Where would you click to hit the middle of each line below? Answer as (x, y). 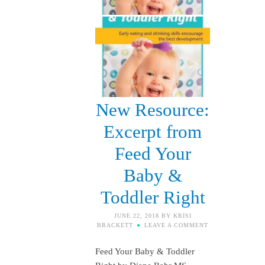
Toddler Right (153, 198)
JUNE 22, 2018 (136, 216)
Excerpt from (153, 132)
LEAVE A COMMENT (176, 225)
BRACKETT (115, 225)
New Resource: (153, 110)
